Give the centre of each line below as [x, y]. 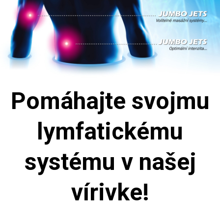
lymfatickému [110, 132]
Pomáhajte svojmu [110, 101]
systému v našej [110, 162]
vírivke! [110, 193]
